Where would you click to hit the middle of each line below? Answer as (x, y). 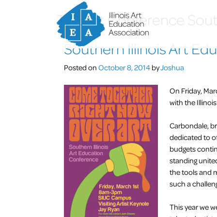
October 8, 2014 (124, 67)
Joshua (172, 67)
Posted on (81, 67)
